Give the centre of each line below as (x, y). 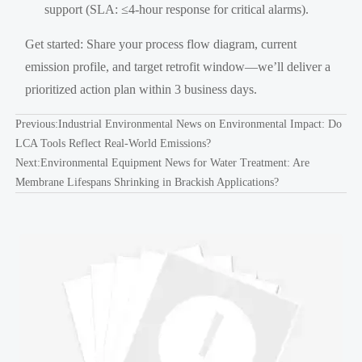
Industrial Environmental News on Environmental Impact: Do (200, 124)
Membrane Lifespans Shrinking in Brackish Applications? (147, 183)
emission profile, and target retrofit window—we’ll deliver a (178, 67)
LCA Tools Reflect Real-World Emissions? (113, 144)
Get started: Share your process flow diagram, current (161, 44)
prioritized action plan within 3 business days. (141, 90)
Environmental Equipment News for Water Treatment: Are (175, 163)
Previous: (36, 124)
